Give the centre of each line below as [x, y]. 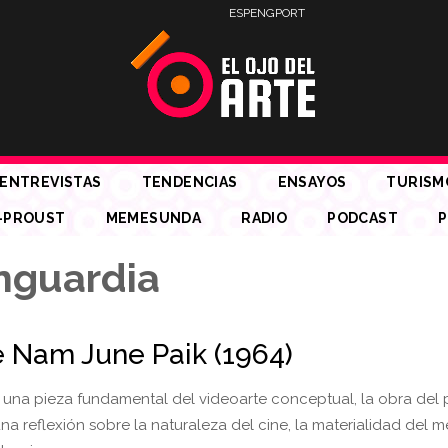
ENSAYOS [312, 182]
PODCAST [362, 218]
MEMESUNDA [153, 218]
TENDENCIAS [189, 182]
